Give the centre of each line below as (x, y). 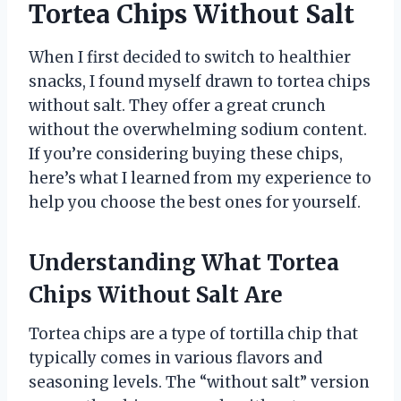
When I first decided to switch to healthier (190, 57)
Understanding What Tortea (184, 262)
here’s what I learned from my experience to (200, 178)
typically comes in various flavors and (175, 358)
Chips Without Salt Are (156, 294)
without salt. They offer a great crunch (177, 105)
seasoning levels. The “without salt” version (199, 382)
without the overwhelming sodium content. (198, 129)
